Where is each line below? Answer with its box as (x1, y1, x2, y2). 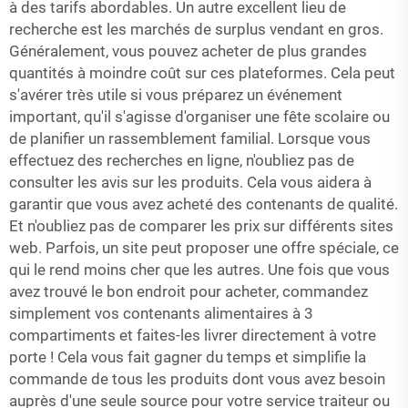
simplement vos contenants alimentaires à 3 (9, 304, 313, 322)
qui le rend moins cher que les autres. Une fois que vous (9, 260, 390, 279)
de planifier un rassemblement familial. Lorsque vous (9, 129, 371, 148)
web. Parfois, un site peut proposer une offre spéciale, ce (9, 239, 399, 257)
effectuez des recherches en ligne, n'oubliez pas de (9, 151, 354, 169)
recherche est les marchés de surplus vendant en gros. (9, 20, 383, 38)
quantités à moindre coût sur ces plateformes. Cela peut (9, 64, 395, 82)
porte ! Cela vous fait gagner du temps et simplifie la (9, 348, 366, 366)
